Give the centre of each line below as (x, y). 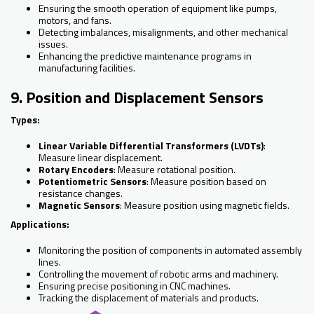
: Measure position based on (206, 182)
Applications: (40, 224)
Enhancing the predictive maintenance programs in (145, 56)
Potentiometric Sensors (93, 182)
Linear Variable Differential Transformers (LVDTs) (151, 146)
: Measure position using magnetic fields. (205, 205)
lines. (50, 262)
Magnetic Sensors (79, 205)
